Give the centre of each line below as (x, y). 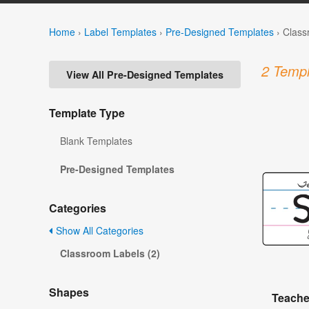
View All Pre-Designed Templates (145, 75)
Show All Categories (98, 231)
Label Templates (120, 31)
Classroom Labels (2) (110, 253)
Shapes (69, 292)
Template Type (87, 113)
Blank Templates (96, 141)
